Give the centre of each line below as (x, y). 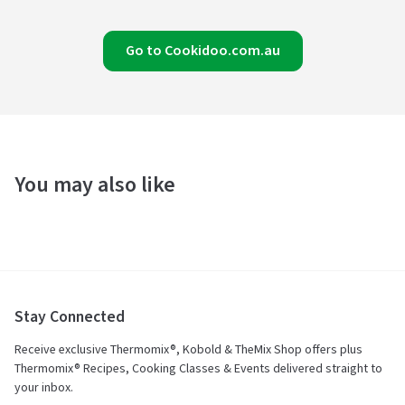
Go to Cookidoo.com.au (202, 51)
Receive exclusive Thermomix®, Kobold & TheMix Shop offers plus (188, 350)
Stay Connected (70, 317)
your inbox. (44, 388)
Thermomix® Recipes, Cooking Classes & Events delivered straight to (198, 369)
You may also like (95, 185)
